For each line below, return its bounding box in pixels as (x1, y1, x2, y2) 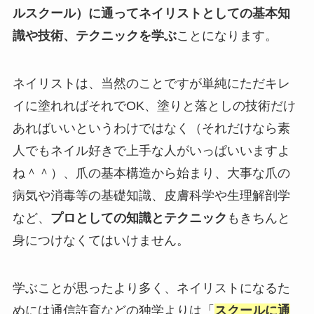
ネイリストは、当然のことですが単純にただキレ (12, 76, 290, 91)
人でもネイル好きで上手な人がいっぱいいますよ (12, 144, 290, 158)
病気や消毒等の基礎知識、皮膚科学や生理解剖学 (12, 189, 290, 203)
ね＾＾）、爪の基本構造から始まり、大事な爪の (12, 166, 290, 181)
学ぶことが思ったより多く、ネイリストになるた (12, 281, 290, 296)
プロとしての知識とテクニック (50, 211, 227, 226)
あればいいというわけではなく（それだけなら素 (12, 121, 290, 136)
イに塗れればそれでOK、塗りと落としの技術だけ (12, 99, 296, 114)
